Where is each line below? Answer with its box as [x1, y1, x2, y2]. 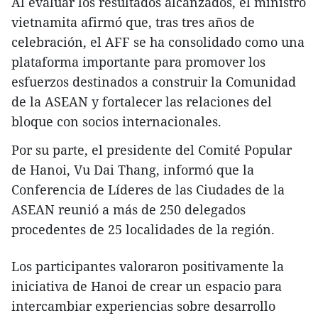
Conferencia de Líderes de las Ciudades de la [11, 181, 285, 199]
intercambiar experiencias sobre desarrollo [11, 297, 275, 315]
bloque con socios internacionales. [11, 113, 221, 131]
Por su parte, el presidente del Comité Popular [11, 141, 292, 159]
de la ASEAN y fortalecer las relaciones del [11, 93, 272, 111]
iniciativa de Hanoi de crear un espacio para [11, 278, 282, 295]
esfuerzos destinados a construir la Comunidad [11, 73, 296, 91]
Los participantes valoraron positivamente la [11, 258, 284, 275]
